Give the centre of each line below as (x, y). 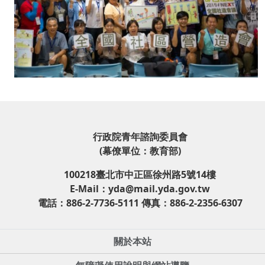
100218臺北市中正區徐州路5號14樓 (140, 174)
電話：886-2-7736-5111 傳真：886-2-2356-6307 (140, 203)
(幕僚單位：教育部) (140, 151)
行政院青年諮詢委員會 (140, 136)
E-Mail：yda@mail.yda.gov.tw (140, 188)
